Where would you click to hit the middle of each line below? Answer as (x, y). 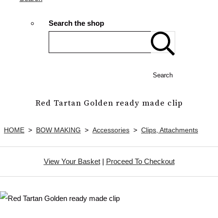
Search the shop (76, 23)
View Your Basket (72, 161)
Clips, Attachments (170, 130)
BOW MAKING (58, 130)
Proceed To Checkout (140, 161)
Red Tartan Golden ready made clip (109, 103)
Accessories (111, 130)
